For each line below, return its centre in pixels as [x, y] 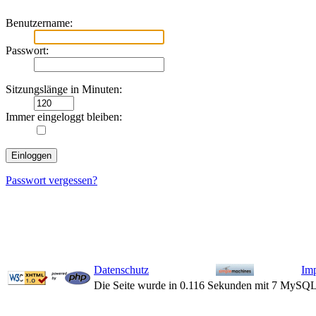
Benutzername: [39, 23]
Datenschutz [121, 270]
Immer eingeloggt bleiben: [64, 117]
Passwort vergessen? [51, 181]
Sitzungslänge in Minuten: [64, 90]
